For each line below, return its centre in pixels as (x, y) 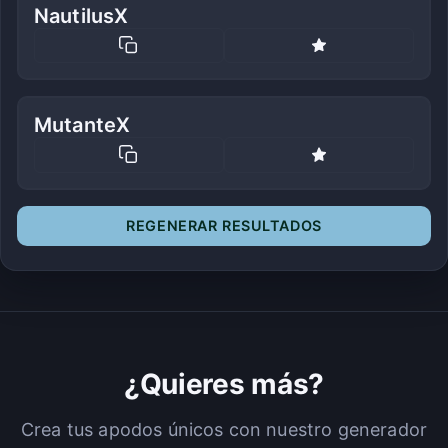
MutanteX (82, 125)
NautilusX (81, 15)
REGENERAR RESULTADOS (224, 225)
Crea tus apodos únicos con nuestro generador (224, 429)
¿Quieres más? (224, 383)
